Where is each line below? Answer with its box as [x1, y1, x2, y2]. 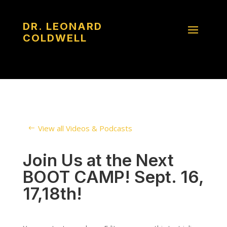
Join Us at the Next [22, 150, 174, 170]
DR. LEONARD [22, 20, 102, 32]
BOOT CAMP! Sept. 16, [22, 167, 204, 187]
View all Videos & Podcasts [37, 123, 132, 133]
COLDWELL [22, 32, 87, 44]
